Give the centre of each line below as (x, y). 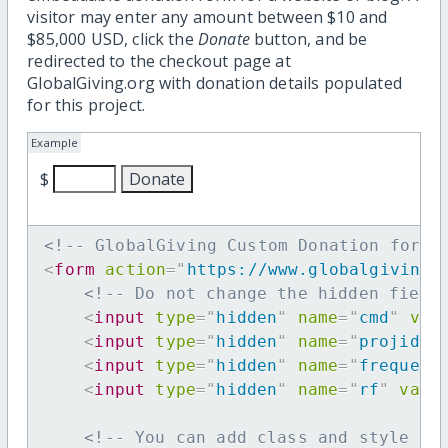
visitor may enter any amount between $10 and (207, 16)
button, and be (308, 38)
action (136, 269)
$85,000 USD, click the (112, 38)
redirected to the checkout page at (159, 60)
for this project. (86, 104)
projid (389, 341)
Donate (223, 38)
